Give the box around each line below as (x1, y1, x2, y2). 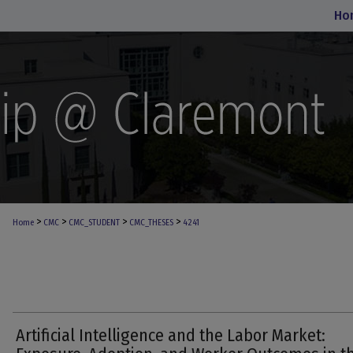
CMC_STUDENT (69, 217, 120, 228)
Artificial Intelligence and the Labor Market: (16, 325, 325, 346)
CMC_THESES (129, 217, 173, 228)
